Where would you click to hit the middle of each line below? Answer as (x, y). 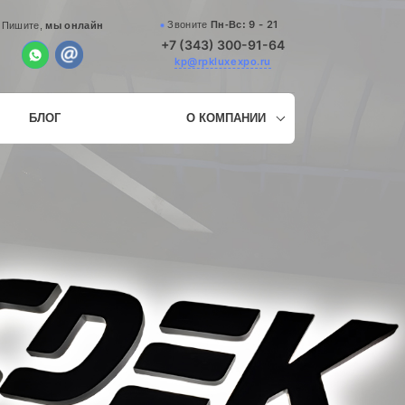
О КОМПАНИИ (226, 118)
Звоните (189, 25)
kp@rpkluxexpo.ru (222, 61)
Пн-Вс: (230, 25)
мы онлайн (75, 25)
